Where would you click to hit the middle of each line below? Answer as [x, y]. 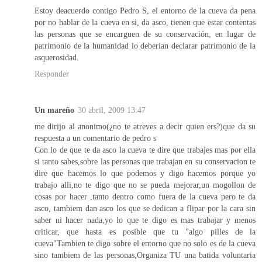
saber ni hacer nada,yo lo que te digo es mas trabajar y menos [145, 220]
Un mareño [54, 110]
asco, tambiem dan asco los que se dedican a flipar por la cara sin [145, 208]
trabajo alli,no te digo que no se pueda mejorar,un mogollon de [145, 185]
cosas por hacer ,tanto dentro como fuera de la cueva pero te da [145, 196]
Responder [52, 73]
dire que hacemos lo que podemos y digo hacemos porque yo [145, 173]
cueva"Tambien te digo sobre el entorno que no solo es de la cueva [145, 243]
